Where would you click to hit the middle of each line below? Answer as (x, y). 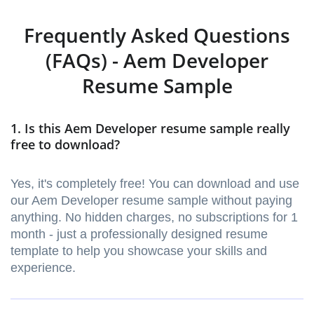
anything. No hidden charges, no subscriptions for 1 (154, 218)
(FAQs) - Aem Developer (157, 61)
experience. (43, 268)
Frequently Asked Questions (157, 35)
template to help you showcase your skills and (139, 251)
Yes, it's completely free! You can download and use (155, 184)
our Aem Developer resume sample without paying (151, 201)
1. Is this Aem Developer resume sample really (150, 129)
